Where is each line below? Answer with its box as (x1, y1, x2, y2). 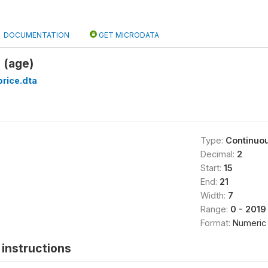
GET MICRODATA (97, 31, 159, 39)
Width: (200, 190, 228, 200)
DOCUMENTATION (4, 31, 69, 39)
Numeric (232, 218, 266, 228)
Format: (200, 218, 233, 228)
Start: (200, 163, 224, 173)
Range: (200, 204, 230, 214)
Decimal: (200, 149, 237, 159)
